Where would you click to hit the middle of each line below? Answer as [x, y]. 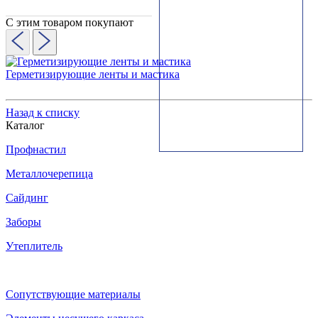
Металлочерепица [49, 174]
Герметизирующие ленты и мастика [93, 74]
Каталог [25, 125]
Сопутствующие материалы [73, 294]
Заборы [23, 222]
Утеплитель [34, 246]
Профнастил [36, 149]
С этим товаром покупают [70, 22]
